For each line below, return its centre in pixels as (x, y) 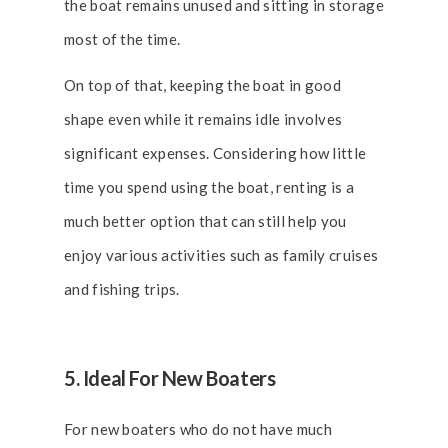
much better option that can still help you (205, 221)
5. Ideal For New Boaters (170, 378)
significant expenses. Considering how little (215, 153)
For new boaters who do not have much (198, 429)
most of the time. (124, 39)
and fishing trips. (123, 289)
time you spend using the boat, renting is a (209, 187)
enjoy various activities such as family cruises (221, 255)
